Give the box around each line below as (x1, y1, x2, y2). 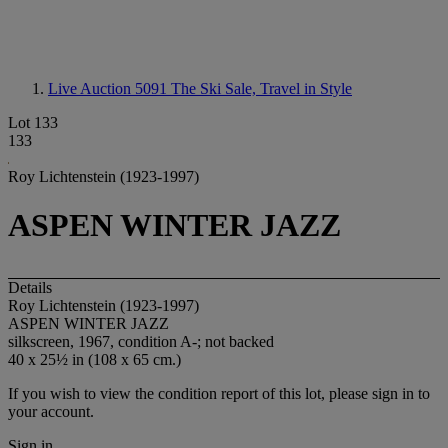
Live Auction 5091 (48, 80, 171, 97)
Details (8, 278, 52, 296)
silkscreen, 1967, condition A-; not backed (8, 332, 274, 350)
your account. (8, 402, 94, 420)
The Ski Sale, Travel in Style (171, 80, 352, 97)
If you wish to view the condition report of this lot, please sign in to (8, 384, 430, 402)
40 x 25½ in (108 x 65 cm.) (8, 350, 181, 368)
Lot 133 (8, 114, 58, 131)
